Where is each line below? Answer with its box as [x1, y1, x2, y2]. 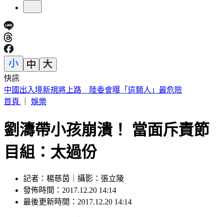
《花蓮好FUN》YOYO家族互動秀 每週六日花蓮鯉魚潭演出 [4, 86, 208, 94]
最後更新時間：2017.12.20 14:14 [23, 198, 132, 206]
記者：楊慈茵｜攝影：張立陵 [23, 174, 124, 183]
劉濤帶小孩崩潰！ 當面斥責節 [4, 121, 209, 139]
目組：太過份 [4, 143, 97, 161]
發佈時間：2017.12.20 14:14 [23, 186, 116, 195]
